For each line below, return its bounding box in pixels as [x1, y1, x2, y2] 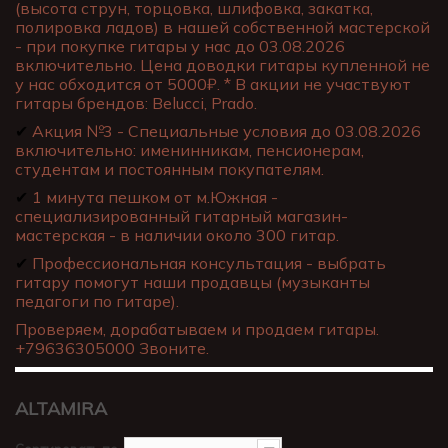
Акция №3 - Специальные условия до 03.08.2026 [28, 121, 421, 142]
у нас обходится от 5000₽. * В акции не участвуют [15, 74, 411, 95]
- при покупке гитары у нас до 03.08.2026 [15, 36, 345, 57]
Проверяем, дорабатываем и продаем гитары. [15, 319, 379, 340]
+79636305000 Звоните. [15, 338, 209, 359]
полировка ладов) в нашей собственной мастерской [15, 17, 430, 38]
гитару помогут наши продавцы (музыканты [15, 272, 370, 293]
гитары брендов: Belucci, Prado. [15, 93, 257, 114]
